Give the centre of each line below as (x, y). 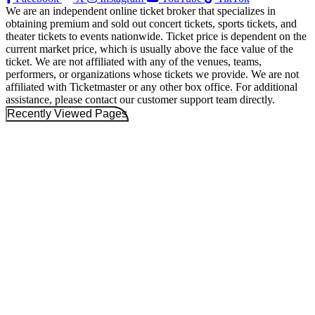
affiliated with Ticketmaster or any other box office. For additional (152, 86)
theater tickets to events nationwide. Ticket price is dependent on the (156, 36)
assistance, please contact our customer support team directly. (140, 99)
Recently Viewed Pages (67, 113)
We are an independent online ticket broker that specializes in (141, 11)
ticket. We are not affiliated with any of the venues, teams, (134, 61)
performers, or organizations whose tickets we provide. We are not (152, 74)
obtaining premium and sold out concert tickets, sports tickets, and (151, 23)
